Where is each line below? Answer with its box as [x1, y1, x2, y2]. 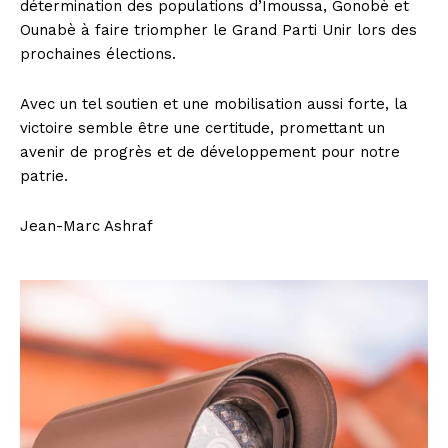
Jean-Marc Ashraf [20, 217, 153, 236]
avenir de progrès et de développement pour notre [20, 143, 400, 162]
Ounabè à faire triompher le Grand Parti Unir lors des [20, 21, 417, 40]
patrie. [20, 167, 68, 186]
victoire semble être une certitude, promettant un [20, 119, 385, 138]
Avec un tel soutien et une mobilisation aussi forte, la [20, 95, 408, 114]
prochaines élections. [20, 45, 176, 64]
